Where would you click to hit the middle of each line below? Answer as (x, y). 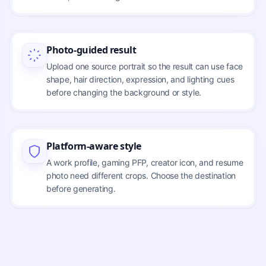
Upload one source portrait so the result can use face (145, 66)
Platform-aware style (94, 146)
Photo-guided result (91, 50)
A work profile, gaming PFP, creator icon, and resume (145, 162)
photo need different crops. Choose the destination (141, 175)
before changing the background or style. (124, 92)
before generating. (81, 188)
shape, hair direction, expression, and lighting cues (140, 79)
